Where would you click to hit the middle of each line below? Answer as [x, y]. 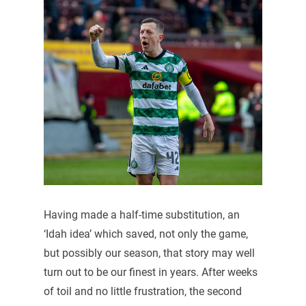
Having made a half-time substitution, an [141, 215]
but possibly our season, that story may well [149, 253]
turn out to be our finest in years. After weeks [150, 273]
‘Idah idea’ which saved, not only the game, [145, 234]
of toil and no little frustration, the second [142, 292]
